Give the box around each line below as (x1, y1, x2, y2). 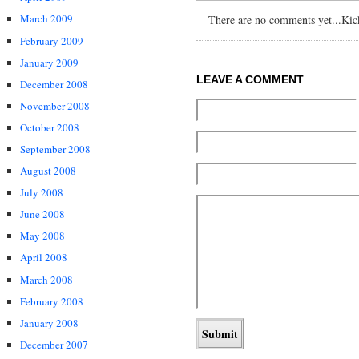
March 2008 (20, 272, 73, 287)
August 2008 (20, 163, 76, 179)
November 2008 (20, 98, 90, 113)
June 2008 (20, 207, 65, 222)
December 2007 (20, 337, 88, 352)
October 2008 (20, 119, 79, 135)
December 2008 (20, 76, 88, 91)
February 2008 (20, 293, 83, 309)
